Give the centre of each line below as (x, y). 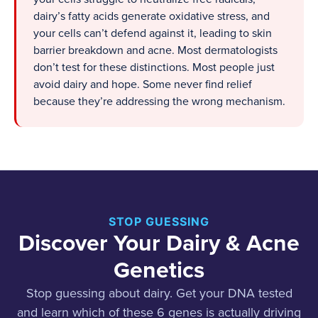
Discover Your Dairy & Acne (159, 244)
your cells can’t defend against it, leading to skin (153, 34)
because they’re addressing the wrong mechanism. (159, 102)
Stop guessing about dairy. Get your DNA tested (159, 294)
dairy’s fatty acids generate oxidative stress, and (152, 17)
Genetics (159, 271)
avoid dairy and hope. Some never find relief (143, 85)
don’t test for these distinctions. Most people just (154, 68)
